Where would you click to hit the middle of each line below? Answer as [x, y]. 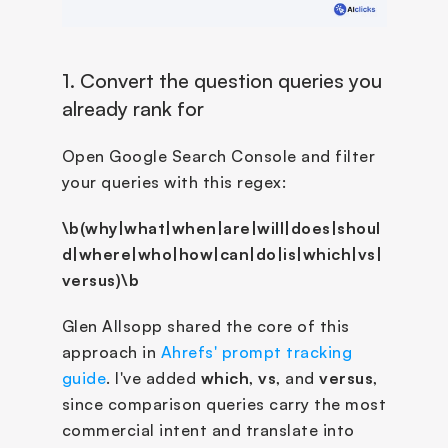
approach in [111, 351]
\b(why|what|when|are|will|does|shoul [221, 227]
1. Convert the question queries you [221, 80]
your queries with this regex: [173, 181]
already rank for [132, 108]
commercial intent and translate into [208, 429]
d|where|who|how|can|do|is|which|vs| [221, 253]
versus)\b [100, 279]
